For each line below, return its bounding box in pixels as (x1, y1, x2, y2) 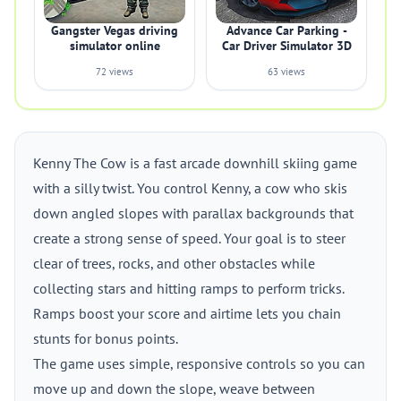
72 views (96, 65, 133, 78)
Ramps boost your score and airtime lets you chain (33, 304, 341, 322)
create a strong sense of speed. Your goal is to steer (33, 229, 346, 247)
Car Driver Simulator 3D (221, 38, 352, 54)
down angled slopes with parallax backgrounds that (33, 204, 354, 222)
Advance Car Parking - (226, 22, 347, 38)
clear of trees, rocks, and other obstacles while (33, 254, 315, 272)
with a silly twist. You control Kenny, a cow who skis (33, 179, 347, 197)
